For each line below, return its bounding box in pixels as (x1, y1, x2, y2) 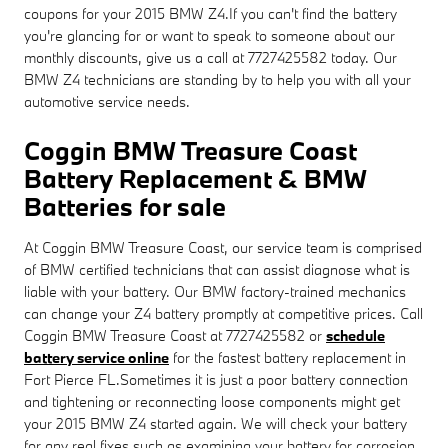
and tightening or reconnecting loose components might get (24, 391, 400, 411)
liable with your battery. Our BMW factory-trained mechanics (24, 281, 406, 301)
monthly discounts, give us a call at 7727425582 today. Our (24, 47, 397, 67)
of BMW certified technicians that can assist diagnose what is (24, 259, 410, 279)
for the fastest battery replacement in (169, 347, 406, 367)
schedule (326, 325, 385, 345)
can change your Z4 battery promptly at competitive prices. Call (24, 303, 423, 323)
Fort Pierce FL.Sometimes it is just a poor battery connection (24, 369, 408, 389)
